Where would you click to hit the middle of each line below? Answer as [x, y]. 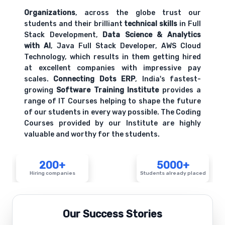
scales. [39, 79]
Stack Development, [64, 35]
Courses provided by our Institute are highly [113, 124]
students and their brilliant [74, 24]
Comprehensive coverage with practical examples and [115, 52]
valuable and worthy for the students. [92, 135]
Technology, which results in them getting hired [113, 57]
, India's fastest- [168, 79]
